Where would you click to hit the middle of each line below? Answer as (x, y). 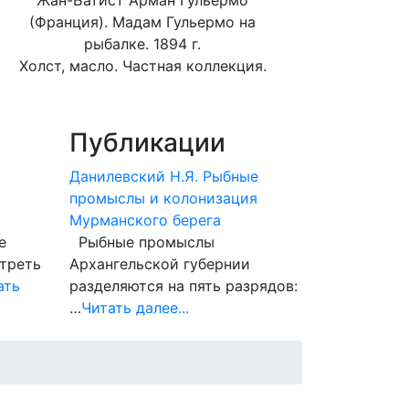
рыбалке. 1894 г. (142, 44)
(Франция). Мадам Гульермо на (142, 22)
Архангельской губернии (160, 264)
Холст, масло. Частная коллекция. (142, 66)
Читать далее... (135, 308)
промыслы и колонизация (163, 198)
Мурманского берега (145, 220)
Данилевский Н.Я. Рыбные (164, 176)
